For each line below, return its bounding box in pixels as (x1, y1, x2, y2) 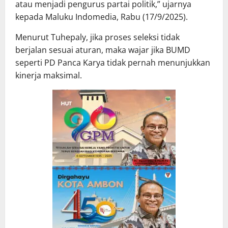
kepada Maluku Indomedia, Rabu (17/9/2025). (15, 11, 188, 23)
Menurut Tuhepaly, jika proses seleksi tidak (15, 32, 180, 43)
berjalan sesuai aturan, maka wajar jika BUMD (15, 44, 190, 56)
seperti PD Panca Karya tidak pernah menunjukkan (15, 57, 210, 69)
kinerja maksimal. (15, 70, 82, 81)
